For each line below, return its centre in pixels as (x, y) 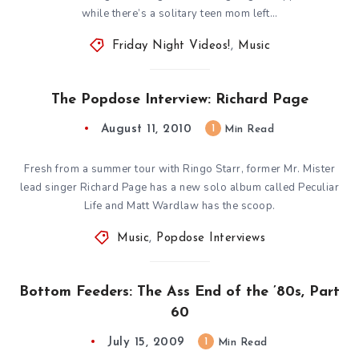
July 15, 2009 (146, 342)
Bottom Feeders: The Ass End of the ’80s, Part (179, 292)
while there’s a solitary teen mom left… (179, 13)
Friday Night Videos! (171, 46)
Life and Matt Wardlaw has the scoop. (179, 206)
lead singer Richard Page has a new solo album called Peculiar (179, 187)
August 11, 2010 (146, 129)
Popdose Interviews (211, 238)
